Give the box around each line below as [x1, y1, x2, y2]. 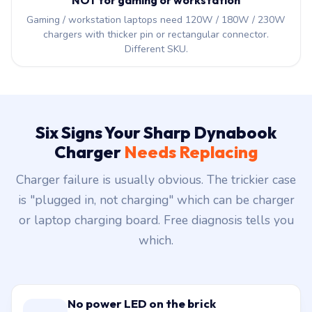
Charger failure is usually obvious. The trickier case [16, 171, 296, 189]
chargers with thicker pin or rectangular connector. [43, 28, 269, 42]
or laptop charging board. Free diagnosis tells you [18, 212, 294, 229]
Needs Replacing [124, 141, 258, 163]
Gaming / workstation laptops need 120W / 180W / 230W [26, 13, 286, 27]
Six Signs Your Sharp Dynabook [36, 122, 276, 143]
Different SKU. [124, 42, 188, 56]
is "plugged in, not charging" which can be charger [17, 192, 295, 209]
